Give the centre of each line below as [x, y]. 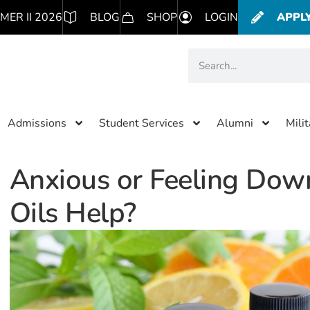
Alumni [235, 123]
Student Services [142, 123]
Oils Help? [73, 213]
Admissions [37, 123]
